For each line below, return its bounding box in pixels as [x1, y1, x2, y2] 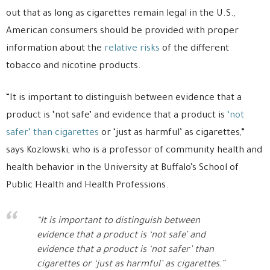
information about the [6, 44, 104, 54]
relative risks [104, 44, 160, 54]
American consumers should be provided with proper [6, 27, 239, 37]
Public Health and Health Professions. [6, 181, 169, 191]
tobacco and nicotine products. [6, 61, 141, 72]
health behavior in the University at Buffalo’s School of [6, 163, 239, 174]
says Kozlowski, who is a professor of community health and [6, 146, 262, 156]
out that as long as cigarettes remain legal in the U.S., [6, 9, 236, 19]
